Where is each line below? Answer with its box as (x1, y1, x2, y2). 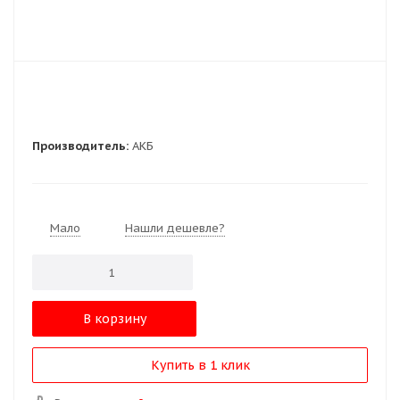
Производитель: (32, 138, 129, 154)
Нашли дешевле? (125, 221, 225, 236)
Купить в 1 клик (150, 357, 250, 373)
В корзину (82, 311, 146, 327)
